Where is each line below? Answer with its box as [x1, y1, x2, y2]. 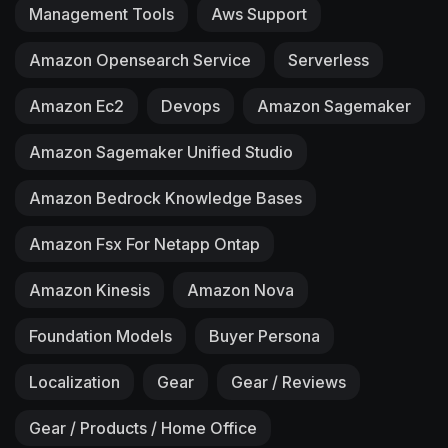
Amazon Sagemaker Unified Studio [29, 141, 293, 162]
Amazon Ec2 [29, 95, 124, 116]
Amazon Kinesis [29, 279, 150, 300]
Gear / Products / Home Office [29, 417, 257, 438]
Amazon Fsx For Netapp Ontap [29, 233, 260, 254]
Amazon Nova [187, 279, 294, 300]
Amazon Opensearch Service [29, 49, 251, 70]
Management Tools [29, 3, 174, 24]
